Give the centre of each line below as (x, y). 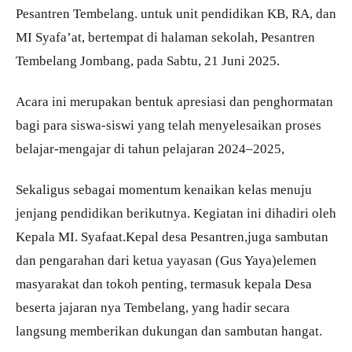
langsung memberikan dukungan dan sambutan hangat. (169, 331)
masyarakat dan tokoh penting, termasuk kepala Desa (164, 284)
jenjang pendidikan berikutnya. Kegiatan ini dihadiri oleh (176, 213)
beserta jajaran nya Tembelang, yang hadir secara (153, 308)
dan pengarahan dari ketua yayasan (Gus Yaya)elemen (166, 260)
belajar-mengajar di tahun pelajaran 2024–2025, (150, 149)
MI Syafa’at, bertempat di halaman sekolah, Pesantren (165, 37)
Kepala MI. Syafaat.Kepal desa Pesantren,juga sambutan (172, 237)
